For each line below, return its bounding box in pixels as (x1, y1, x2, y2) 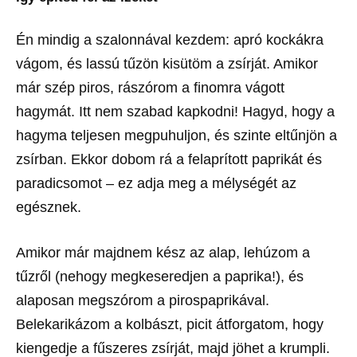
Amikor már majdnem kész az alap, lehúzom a (16, 244, 310, 261)
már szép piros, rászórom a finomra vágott (16, 79, 284, 96)
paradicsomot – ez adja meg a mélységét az (16, 175, 296, 191)
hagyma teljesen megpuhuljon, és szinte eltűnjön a (16, 127, 337, 143)
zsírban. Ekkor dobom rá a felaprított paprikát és (16, 151, 322, 167)
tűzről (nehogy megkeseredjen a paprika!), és (16, 268, 304, 284)
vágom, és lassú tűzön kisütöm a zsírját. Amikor (16, 55, 318, 72)
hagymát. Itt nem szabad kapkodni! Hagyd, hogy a (16, 103, 335, 120)
